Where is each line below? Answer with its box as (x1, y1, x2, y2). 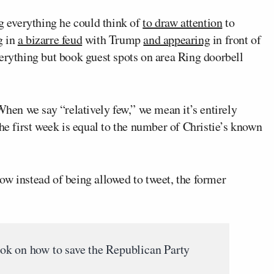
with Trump (82, 31, 144, 48)
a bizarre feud (17, 31, 83, 48)
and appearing (143, 31, 210, 48)
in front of (210, 31, 261, 48)
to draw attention (143, 13, 223, 31)
